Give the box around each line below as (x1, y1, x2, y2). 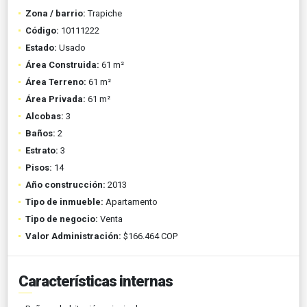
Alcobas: (25, 111, 64, 122)
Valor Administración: (25, 231, 121, 242)
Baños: (25, 128, 56, 139)
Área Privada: (25, 94, 86, 105)
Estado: (25, 42, 57, 53)
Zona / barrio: (25, 8, 86, 19)
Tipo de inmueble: (25, 197, 103, 208)
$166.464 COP (121, 231, 177, 242)
